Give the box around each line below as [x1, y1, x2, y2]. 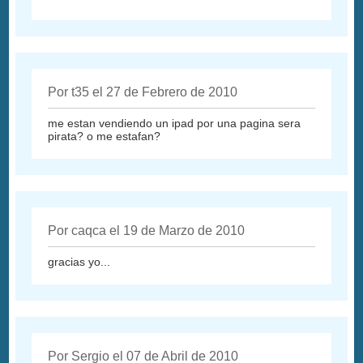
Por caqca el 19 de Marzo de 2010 [48, 224, 246, 238]
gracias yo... [48, 255, 111, 269]
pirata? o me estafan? [48, 130, 161, 143]
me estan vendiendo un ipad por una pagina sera [48, 117, 301, 130]
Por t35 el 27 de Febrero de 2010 [48, 85, 238, 100]
